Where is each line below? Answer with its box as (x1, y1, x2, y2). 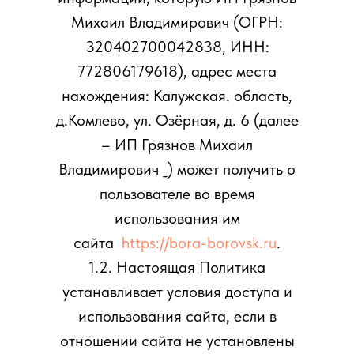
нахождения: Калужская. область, (62, 86, 292, 105)
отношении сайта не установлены (59, 331, 295, 350)
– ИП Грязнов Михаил (101, 135, 253, 154)
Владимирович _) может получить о (58, 160, 296, 179)
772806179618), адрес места (77, 62, 277, 81)
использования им (114, 209, 240, 228)
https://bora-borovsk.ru (118, 233, 277, 252)
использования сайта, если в (77, 307, 277, 326)
